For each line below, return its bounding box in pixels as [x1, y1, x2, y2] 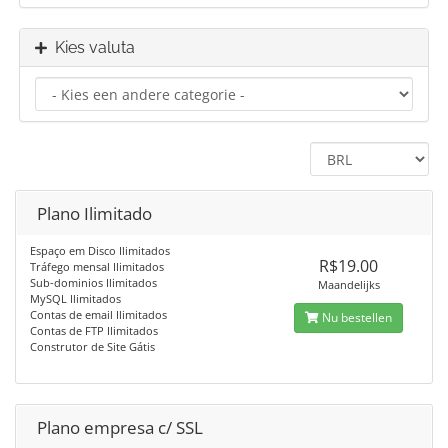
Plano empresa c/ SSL [37, 416, 203, 439]
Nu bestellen [319, 309, 393, 326]
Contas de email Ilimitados [30, 307, 167, 322]
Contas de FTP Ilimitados [30, 323, 158, 338]
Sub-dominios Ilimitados [30, 275, 157, 290]
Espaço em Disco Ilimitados [30, 243, 170, 258]
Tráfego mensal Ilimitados [30, 259, 164, 274]
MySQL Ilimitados [30, 291, 121, 306]
